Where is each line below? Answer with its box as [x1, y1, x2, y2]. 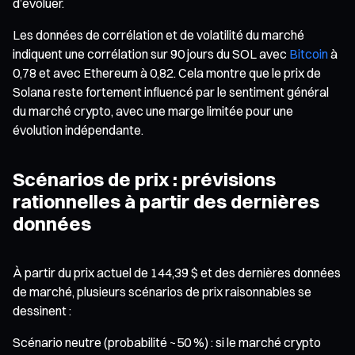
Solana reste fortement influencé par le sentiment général [13, 83, 329, 100]
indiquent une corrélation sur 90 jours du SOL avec [13, 45, 289, 62]
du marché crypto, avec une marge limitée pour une [13, 102, 293, 119]
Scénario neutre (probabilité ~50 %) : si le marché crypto [13, 334, 321, 350]
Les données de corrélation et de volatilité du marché [13, 26, 304, 43]
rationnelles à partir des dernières [13, 189, 319, 213]
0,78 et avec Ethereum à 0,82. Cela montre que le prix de [13, 64, 321, 81]
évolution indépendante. [13, 121, 143, 138]
